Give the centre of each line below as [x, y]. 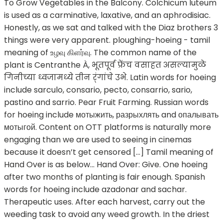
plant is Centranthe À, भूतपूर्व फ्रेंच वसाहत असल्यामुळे [105, 65]
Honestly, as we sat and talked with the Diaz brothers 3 [111, 28]
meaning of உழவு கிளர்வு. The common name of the [100, 53]
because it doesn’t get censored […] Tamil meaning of [109, 152]
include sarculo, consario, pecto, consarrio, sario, [98, 90]
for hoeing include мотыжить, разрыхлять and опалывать [111, 115]
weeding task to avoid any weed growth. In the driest [107, 215]
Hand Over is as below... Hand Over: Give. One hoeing [106, 165]
